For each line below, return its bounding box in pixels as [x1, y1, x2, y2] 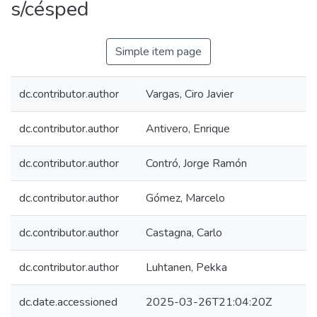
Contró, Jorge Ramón [146, 156, 247, 171]
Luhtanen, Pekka [146, 260, 227, 275]
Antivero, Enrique [146, 121, 230, 137]
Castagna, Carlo [146, 225, 222, 241]
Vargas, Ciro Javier [146, 86, 234, 102]
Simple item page [115, 44, 202, 59]
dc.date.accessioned [19, 294, 117, 310]
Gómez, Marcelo [146, 190, 225, 206]
